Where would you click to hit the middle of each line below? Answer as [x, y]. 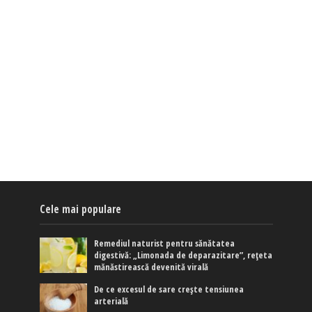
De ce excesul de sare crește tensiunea [169, 289]
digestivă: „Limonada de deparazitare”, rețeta [184, 255]
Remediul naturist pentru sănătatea [165, 243]
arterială [111, 301]
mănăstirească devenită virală [151, 267]
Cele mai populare [80, 209]
